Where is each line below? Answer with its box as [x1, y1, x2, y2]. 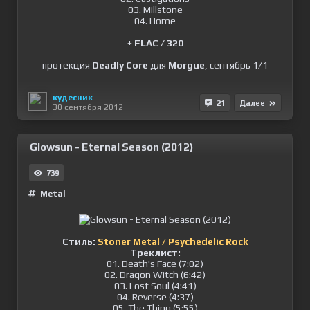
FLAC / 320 [134, 37, 183, 48]
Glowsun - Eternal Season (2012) [30, 141, 193, 153]
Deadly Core [92, 60, 148, 71]
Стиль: [62, 236, 95, 247]
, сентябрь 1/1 [205, 60, 268, 71]
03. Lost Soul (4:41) [113, 280, 197, 291]
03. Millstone [127, 4, 183, 15]
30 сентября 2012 [53, 102, 123, 112]
